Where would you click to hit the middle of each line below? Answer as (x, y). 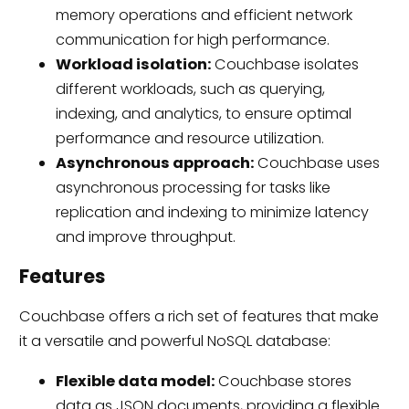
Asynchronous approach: (154, 163)
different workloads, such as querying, (190, 89)
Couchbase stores (283, 381)
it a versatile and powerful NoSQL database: (174, 341)
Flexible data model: (135, 381)
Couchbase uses (316, 163)
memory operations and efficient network (204, 15)
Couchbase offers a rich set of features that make (199, 317)
